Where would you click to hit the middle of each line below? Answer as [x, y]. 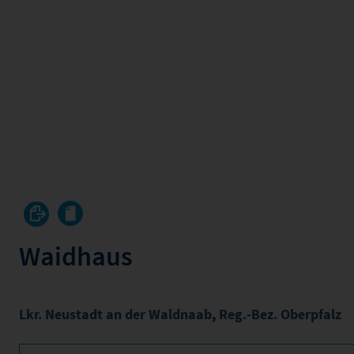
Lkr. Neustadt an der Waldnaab [115, 314]
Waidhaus [76, 256]
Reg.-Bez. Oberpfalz [280, 314]
